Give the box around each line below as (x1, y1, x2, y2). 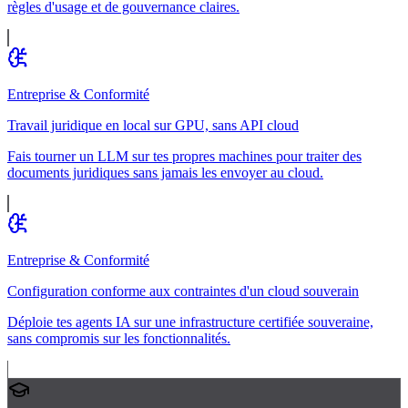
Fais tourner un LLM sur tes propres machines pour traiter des (7, 148, 362, 164)
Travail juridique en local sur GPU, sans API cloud (7, 117, 299, 133)
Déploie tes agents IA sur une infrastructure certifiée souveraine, (7, 313, 373, 330)
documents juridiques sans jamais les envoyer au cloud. (7, 164, 323, 180)
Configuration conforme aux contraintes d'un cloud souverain (7, 282, 359, 299)
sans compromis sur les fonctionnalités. (7, 330, 230, 346)
